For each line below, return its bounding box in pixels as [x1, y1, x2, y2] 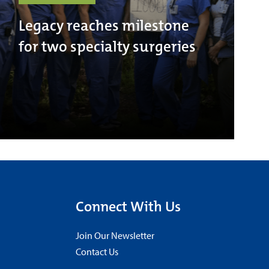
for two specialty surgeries [18, 36, 196, 56]
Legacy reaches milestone [18, 15, 189, 35]
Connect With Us [76, 196, 181, 216]
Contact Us [76, 245, 119, 258]
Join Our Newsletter [76, 229, 155, 241]
